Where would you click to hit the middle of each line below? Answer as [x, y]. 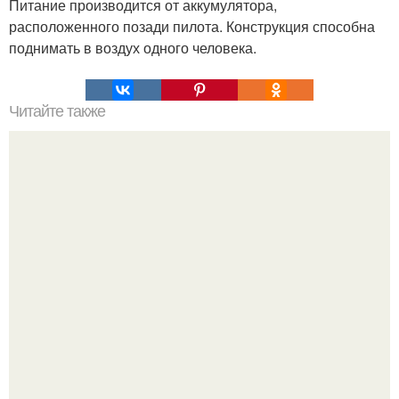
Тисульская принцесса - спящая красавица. [199, 275]
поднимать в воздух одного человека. [133, 48]
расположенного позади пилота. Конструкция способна [192, 26]
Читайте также [57, 111]
